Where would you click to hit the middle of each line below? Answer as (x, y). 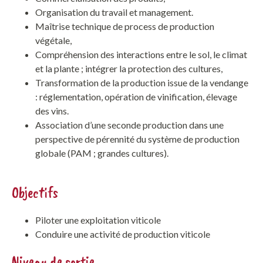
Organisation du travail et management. (114, 12)
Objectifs (35, 192)
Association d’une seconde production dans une (129, 124)
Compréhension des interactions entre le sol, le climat (141, 54)
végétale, (53, 40)
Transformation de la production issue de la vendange (142, 82)
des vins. (52, 110)
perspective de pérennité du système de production (137, 139)
